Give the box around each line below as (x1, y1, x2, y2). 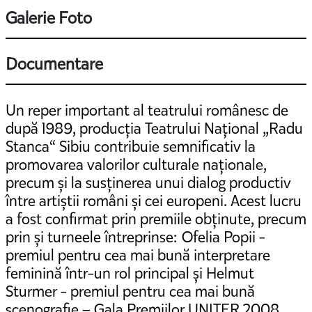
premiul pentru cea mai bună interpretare (6, 244, 270, 265)
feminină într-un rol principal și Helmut (6, 263, 254, 283)
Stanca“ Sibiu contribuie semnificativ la (6, 136, 256, 157)
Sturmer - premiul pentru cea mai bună (6, 281, 255, 302)
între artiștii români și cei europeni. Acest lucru (6, 190, 302, 211)
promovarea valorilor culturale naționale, (6, 154, 267, 175)
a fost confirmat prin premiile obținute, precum (6, 208, 306, 229)
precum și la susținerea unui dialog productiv (6, 172, 291, 193)
